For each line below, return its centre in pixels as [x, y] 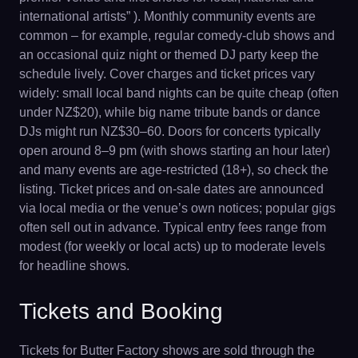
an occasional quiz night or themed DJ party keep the [169, 54]
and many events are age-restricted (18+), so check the [174, 169]
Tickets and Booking [121, 311]
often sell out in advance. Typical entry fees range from [173, 227]
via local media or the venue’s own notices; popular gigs [177, 208]
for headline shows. [74, 265]
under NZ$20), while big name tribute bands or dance [170, 112]
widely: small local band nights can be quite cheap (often [179, 93]
